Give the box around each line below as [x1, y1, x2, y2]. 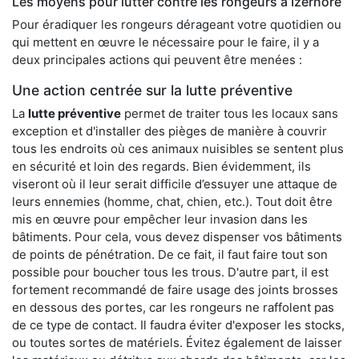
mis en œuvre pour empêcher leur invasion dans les [12, 211, 308, 227]
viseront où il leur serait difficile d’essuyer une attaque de [12, 175, 337, 192]
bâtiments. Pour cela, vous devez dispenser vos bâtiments [12, 228, 342, 244]
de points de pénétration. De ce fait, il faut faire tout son [12, 246, 328, 262]
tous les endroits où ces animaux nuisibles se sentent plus [12, 140, 344, 156]
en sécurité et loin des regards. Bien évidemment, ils [12, 158, 311, 174]
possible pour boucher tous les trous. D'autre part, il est [12, 264, 329, 280]
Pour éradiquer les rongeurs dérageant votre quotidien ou [12, 16, 341, 32]
